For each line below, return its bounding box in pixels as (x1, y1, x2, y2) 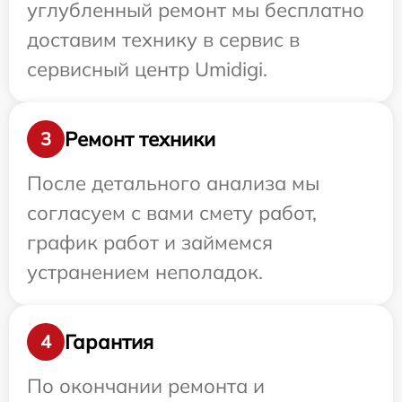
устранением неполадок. (27, 259, 263, 285)
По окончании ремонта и (27, 373, 265, 399)
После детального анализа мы (27, 170, 319, 197)
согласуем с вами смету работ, (27, 200, 317, 226)
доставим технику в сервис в (27, 27, 300, 53)
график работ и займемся (27, 230, 273, 256)
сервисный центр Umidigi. (27, 57, 267, 83)
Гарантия (65, 328, 153, 354)
